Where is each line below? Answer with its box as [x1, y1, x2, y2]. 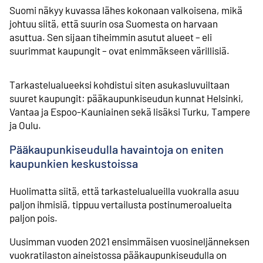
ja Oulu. [9, 119, 41, 131]
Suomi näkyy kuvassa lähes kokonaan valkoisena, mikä [9, 4, 242, 16]
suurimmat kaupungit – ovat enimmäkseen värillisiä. [9, 45, 230, 57]
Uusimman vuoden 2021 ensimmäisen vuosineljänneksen [9, 235, 249, 248]
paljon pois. [9, 212, 58, 224]
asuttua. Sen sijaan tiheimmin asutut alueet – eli [9, 31, 212, 43]
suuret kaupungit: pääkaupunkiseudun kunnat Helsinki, [9, 92, 244, 104]
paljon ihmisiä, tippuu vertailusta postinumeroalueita [9, 198, 232, 210]
